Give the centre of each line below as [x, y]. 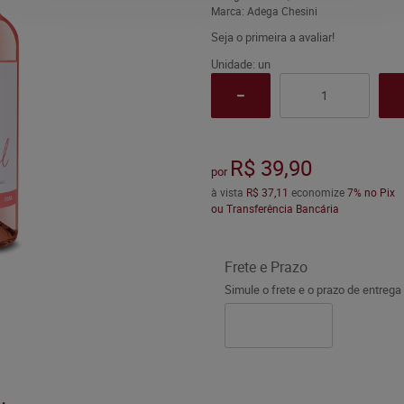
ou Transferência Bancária [275, 208]
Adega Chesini [282, 11]
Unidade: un [240, 64]
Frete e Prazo [266, 267]
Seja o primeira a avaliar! [272, 37]
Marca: [229, 11]
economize [317, 192]
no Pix [379, 192]
